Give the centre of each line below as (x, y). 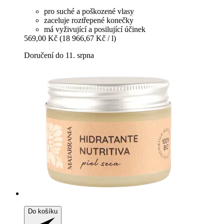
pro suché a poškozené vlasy (89, 11)
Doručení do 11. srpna (59, 55)
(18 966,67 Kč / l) (88, 38)
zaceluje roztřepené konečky (89, 20)
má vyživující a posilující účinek (95, 29)
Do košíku (43, 211)
